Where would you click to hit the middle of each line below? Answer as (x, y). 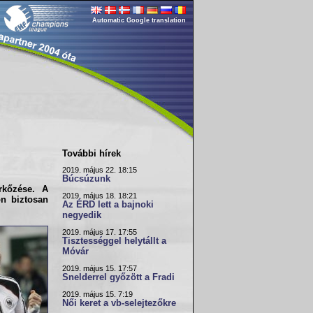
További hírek (92, 153)
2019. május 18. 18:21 (100, 196)
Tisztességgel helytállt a (114, 241)
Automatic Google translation (139, 20)
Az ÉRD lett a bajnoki (108, 205)
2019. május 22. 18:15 (100, 170)
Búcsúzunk (86, 179)
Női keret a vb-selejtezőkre (119, 303)
